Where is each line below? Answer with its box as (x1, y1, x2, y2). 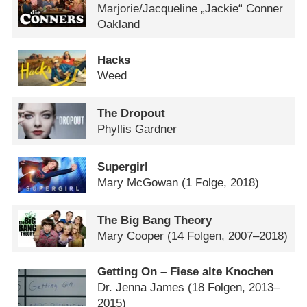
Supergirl (97, 160, 149, 174)
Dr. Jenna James (97, 281, 185, 295)
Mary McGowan (97, 176, 179, 190)
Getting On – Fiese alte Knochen (97, 265, 274, 279)
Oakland (97, 18, 140, 32)
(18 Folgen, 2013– (188, 281, 280, 295)
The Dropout (97, 107, 166, 121)
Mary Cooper (97, 230, 164, 243)
